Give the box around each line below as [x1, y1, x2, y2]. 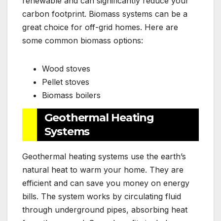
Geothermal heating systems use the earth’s [22, 151, 186, 161]
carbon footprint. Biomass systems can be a [22, 9, 187, 19]
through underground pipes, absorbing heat [22, 205, 187, 215]
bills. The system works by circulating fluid [22, 191, 181, 201]
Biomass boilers [42, 90, 101, 101]
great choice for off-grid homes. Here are [22, 22, 178, 33]
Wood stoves [42, 64, 90, 74]
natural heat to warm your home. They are [22, 165, 184, 175]
